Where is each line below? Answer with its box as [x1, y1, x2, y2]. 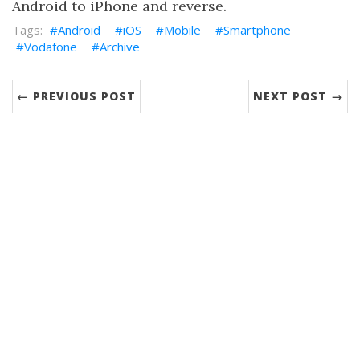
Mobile [164, 22, 201, 38]
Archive [100, 39, 140, 55]
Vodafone [24, 39, 77, 55]
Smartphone [223, 22, 291, 38]
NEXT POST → [253, 88, 343, 104]
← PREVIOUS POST [17, 88, 136, 104]
